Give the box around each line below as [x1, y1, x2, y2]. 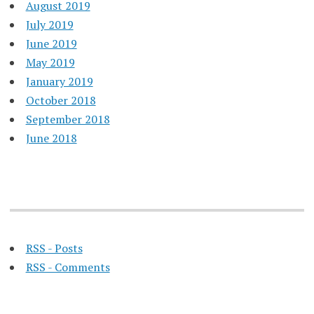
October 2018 [25, 92, 96, 108]
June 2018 [25, 130, 77, 146]
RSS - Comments [25, 259, 110, 275]
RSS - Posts [25, 240, 83, 256]
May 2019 [25, 54, 75, 70]
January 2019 [25, 73, 93, 89]
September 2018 [25, 111, 110, 127]
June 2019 [25, 35, 77, 51]
